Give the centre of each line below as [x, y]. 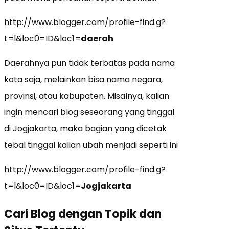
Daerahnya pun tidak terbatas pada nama [89, 63]
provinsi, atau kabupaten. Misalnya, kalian [87, 96]
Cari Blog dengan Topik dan [83, 214]
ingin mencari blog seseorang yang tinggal [89, 112]
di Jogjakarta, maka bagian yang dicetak [85, 128]
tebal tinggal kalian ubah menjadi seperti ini [91, 145]
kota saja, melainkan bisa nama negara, [83, 79]
